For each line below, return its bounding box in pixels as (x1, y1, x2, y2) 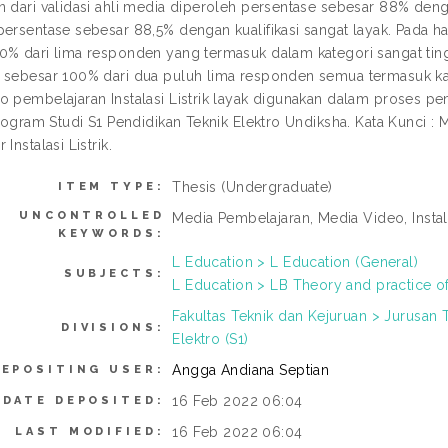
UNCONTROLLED (19, 209, 165, 222)
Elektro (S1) (172, 331, 249, 347)
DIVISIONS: (60, 321, 165, 334)
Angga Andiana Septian (172, 362, 330, 378)
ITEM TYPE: (57, 180, 165, 193)
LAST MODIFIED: (15, 425, 165, 438)
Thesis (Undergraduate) (172, 179, 333, 195)
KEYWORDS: (57, 227, 165, 240)
